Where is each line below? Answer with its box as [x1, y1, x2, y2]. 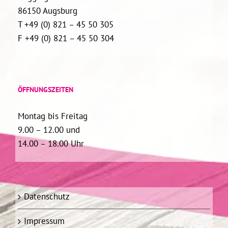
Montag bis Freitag [18, 110, 88, 122]
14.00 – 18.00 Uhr [18, 138, 84, 150]
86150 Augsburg [18, 5, 77, 17]
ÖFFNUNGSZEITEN [18, 85, 73, 95]
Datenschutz [24, 191, 70, 203]
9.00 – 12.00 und [18, 124, 80, 136]
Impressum [24, 215, 65, 227]
